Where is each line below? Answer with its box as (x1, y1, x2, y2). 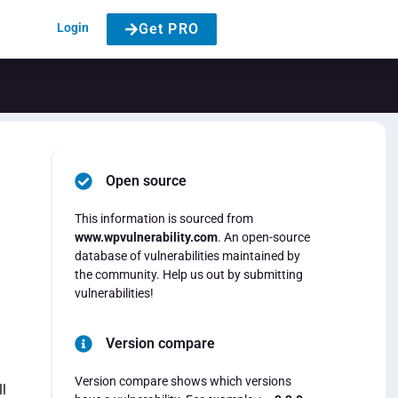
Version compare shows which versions (74, 374, 291, 389)
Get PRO (138, 20, 199, 37)
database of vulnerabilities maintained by (74, 248, 300, 263)
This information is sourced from (74, 211, 253, 226)
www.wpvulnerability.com (74, 229, 218, 244)
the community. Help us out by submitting (74, 267, 303, 282)
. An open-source (217, 229, 310, 244)
